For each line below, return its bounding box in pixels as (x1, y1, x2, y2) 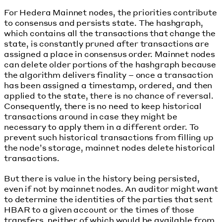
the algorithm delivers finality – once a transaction (4, 69, 213, 80)
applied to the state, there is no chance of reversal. (4, 90, 214, 101)
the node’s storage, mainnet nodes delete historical (4, 142, 215, 153)
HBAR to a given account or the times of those (4, 204, 194, 215)
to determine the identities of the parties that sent (4, 194, 213, 205)
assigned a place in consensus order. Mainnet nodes (4, 49, 215, 59)
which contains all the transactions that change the (4, 28, 216, 39)
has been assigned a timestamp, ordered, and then (4, 80, 213, 91)
